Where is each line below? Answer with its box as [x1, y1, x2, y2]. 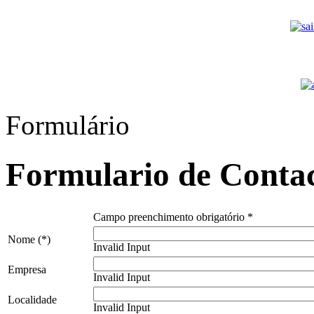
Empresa [8, 263, 46, 275]
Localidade [8, 293, 57, 306]
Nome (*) [8, 233, 50, 245]
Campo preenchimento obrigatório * [93, 210, 253, 223]
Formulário [6, 110, 130, 140]
